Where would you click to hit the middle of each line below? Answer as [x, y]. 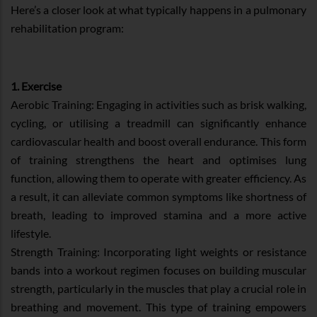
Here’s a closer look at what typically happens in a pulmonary [158, 9]
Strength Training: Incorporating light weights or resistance [158, 251]
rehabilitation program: [67, 28]
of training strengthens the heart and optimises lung [158, 159]
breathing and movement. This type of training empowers [158, 306]
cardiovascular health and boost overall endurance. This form [158, 141]
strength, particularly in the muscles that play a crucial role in [158, 288]
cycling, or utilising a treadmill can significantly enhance [158, 122]
